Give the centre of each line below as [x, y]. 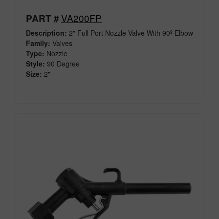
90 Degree [63, 63]
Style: [35, 63]
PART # [43, 18]
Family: [38, 43]
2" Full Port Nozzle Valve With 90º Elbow [130, 33]
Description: [46, 33]
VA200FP [81, 18]
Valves [61, 43]
